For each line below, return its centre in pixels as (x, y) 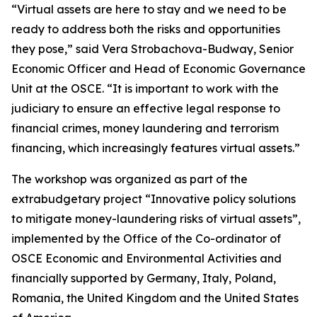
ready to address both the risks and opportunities (146, 29)
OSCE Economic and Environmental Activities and (146, 258)
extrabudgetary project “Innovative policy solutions (154, 199)
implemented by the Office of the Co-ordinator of (146, 238)
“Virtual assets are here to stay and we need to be (149, 9)
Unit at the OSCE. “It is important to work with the (145, 88)
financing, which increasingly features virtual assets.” (156, 148)
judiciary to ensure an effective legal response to (146, 108)
